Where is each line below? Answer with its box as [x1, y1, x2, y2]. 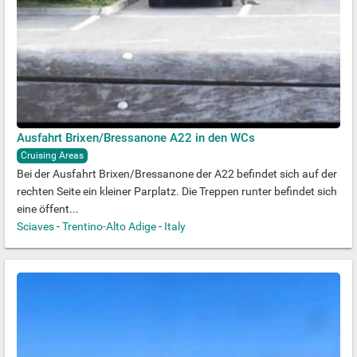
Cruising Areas [21, 150, 84, 161]
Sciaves [17, 220, 54, 233]
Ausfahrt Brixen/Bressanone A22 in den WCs [17, 131, 255, 145]
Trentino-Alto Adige [62, 220, 156, 233]
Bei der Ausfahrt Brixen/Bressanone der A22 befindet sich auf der [17, 167, 337, 180]
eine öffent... [17, 202, 79, 215]
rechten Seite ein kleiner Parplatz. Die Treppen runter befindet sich [17, 185, 337, 198]
